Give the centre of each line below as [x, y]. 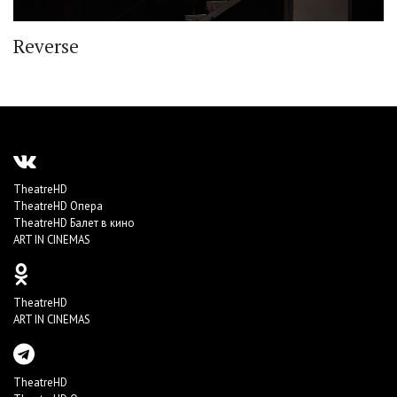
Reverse [46, 47]
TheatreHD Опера [58, 206]
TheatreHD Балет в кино [74, 223]
